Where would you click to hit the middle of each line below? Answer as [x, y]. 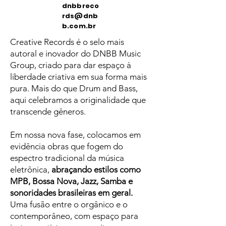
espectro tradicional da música [67, 158]
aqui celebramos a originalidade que [78, 100]
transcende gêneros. [48, 111]
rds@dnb [80, 16]
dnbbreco [81, 6]
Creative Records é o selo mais [67, 42]
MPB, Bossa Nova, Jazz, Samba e [71, 181]
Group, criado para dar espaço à [71, 65]
